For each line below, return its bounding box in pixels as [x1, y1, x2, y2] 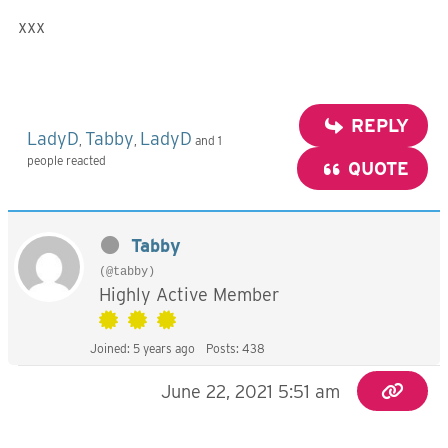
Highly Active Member [99, 284, 279, 305]
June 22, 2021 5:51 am [161, 381, 341, 402]
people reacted [27, 152, 106, 168]
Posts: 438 [206, 341, 265, 356]
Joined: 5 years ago [90, 341, 195, 356]
